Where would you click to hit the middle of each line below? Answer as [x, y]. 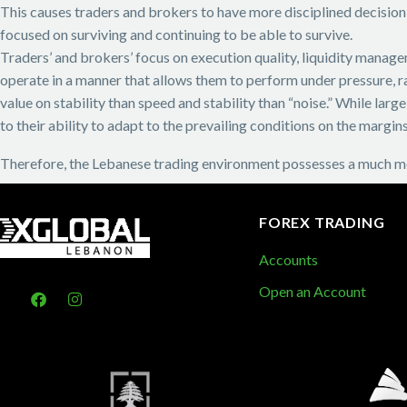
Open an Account [313, 291]
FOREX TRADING [322, 223]
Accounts [288, 260]
